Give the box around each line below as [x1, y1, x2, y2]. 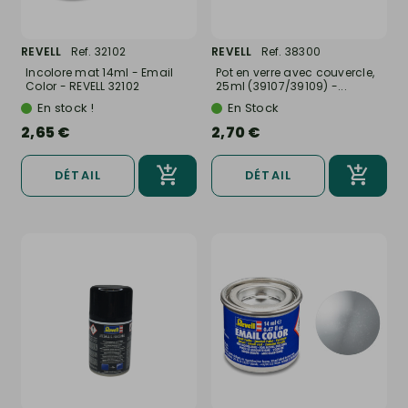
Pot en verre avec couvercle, [216, 65, 374, 81]
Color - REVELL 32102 [25, 78, 139, 95]
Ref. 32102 [70, 44, 126, 60]
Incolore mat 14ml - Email [25, 65, 174, 81]
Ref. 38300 [260, 44, 321, 60]
